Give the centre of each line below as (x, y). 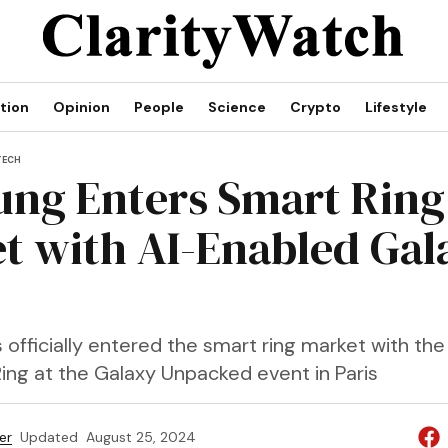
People (159, 107)
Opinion (81, 107)
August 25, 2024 (140, 437)
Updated (48, 437)
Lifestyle (396, 107)
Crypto (315, 107)
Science (237, 107)
